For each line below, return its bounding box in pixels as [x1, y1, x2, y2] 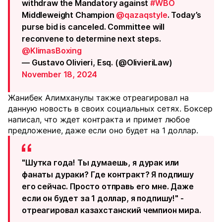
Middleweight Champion [22, 10, 116, 20]
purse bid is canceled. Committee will [22, 22, 165, 32]
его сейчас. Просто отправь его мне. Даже [22, 181, 194, 191]
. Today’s [167, 10, 202, 20]
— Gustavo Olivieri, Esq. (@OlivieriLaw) [22, 57, 172, 67]
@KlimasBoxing [22, 46, 82, 55]
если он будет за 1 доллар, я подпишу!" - [22, 193, 184, 203]
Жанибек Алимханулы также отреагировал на [8, 93, 189, 103]
